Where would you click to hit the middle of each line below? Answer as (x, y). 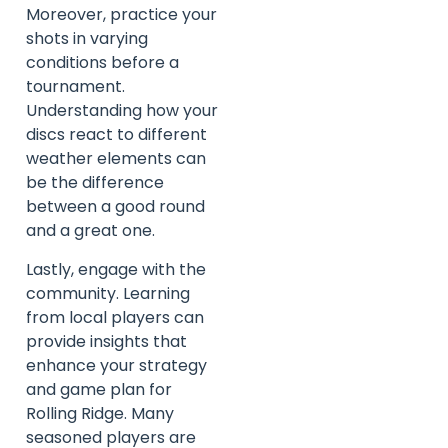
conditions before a (102, 63)
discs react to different (116, 135)
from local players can (115, 317)
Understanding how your (122, 111)
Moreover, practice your (121, 15)
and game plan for (99, 389)
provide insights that (106, 341)
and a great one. (90, 231)
